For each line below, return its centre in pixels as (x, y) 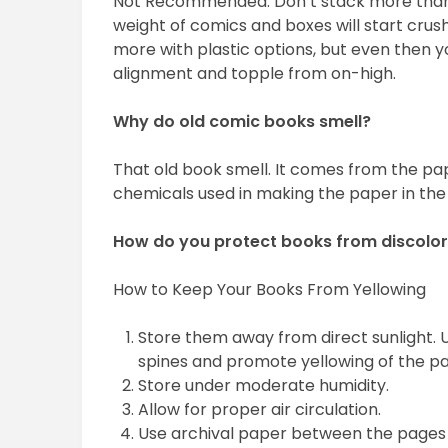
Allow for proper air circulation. (260, 410)
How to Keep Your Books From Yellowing (270, 290)
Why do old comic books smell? (242, 122)
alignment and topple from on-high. (255, 74)
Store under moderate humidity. (264, 386)
